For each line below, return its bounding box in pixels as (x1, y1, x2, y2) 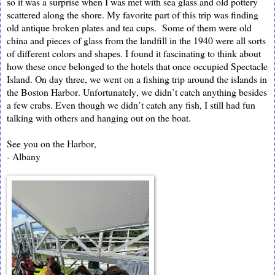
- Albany (7, 149, 41, 163)
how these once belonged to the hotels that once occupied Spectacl (7, 59, 263, 72)
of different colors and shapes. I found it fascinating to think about (7, 46, 261, 60)
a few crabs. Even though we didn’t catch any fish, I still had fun (7, 98, 255, 111)
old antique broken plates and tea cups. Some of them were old (7, 20, 252, 34)
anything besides (203, 85, 267, 98)
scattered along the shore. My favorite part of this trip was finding (7, 7, 258, 21)
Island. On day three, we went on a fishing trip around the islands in (7, 72, 267, 85)
